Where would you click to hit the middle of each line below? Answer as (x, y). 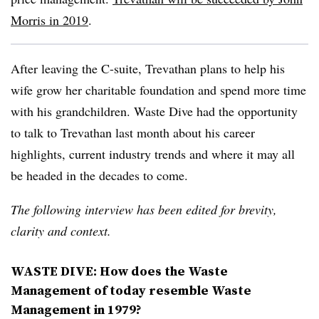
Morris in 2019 (49, 20)
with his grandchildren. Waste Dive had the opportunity (154, 111)
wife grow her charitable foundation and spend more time (158, 90)
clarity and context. (61, 231)
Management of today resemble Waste (131, 290)
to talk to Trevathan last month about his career (133, 132)
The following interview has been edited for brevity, (144, 209)
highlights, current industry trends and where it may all (153, 154)
